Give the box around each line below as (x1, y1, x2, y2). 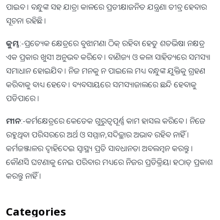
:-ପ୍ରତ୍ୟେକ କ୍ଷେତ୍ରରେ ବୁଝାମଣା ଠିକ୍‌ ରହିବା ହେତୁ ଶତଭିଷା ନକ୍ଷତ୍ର (19, 37, 205, 49)
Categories (6, 204, 66, 219)
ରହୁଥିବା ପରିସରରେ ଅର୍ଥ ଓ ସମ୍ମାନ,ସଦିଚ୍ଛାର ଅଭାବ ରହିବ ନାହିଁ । (6, 129, 189, 140)
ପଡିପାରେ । (6, 92, 39, 104)
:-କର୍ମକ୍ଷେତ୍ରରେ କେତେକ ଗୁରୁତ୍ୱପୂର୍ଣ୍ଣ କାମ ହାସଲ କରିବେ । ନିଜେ (21, 115, 205, 126)
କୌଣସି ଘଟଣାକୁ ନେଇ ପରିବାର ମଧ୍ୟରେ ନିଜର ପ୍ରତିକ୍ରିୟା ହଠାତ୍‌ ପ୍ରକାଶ (6, 156, 213, 167)
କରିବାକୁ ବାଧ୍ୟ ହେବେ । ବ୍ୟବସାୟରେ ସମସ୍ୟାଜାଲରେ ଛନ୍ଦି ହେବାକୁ (6, 79, 196, 90)
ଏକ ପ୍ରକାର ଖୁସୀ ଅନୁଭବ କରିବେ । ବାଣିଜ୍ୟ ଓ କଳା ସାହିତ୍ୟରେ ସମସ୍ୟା (6, 51, 210, 62)
